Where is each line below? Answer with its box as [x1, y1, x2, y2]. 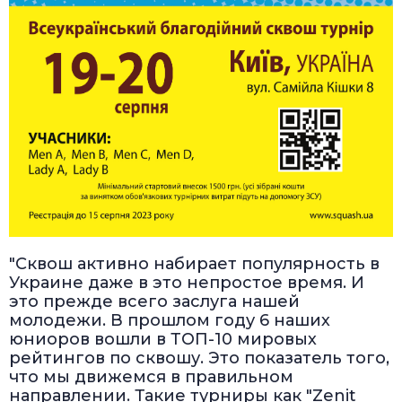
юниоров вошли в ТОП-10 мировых [9, 329, 317, 350]
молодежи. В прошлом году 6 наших [9, 310, 330, 331]
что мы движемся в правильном [9, 367, 293, 388]
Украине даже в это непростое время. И [9, 273, 364, 293]
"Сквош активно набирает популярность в [9, 254, 380, 275]
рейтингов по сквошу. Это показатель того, [9, 348, 389, 369]
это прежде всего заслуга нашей [9, 292, 300, 312]
